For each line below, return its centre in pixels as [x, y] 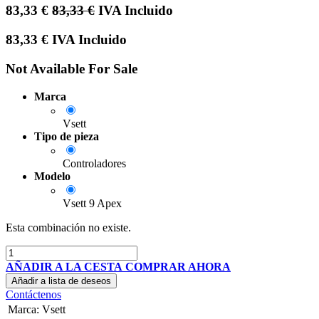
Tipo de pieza [67, 136]
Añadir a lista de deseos [61, 281]
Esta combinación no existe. [68, 227]
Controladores [94, 163]
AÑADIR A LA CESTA [64, 266]
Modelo [52, 176]
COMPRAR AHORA [178, 266]
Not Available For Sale [72, 68]
